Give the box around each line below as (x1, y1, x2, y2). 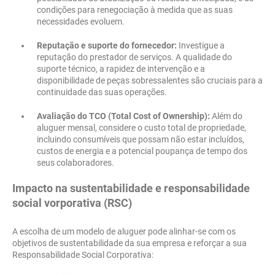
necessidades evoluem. (37, 17, 125, 27)
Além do (210, 111, 242, 122)
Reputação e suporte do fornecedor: (37, 41, 177, 51)
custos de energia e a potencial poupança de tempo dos (37, 146, 247, 157)
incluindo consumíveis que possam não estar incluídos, (37, 134, 244, 145)
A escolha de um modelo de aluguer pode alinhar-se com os (12, 227, 236, 237)
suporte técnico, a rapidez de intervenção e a (37, 64, 205, 74)
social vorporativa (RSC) (12, 196, 132, 210)
